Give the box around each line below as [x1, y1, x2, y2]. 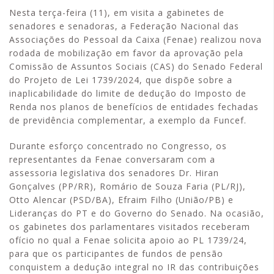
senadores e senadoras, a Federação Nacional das [9, 20, 239, 32]
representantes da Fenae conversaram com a [9, 154, 215, 165]
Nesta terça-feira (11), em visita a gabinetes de [9, 7, 224, 18]
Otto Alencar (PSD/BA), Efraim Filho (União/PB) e [9, 194, 234, 206]
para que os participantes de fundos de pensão [9, 248, 223, 259]
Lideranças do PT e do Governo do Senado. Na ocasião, [9, 207, 264, 219]
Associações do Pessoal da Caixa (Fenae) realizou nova [9, 34, 262, 45]
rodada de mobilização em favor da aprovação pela [9, 47, 243, 59]
